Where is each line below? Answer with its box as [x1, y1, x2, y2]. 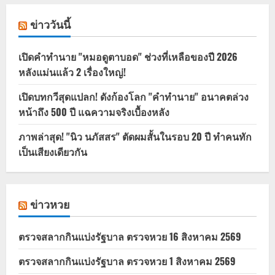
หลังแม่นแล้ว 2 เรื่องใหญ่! [18, 64, 126, 80]
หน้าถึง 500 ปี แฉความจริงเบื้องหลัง [18, 104, 169, 120]
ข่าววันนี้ [30, 16, 71, 33]
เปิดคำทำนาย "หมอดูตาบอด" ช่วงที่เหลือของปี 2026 [18, 49, 238, 64]
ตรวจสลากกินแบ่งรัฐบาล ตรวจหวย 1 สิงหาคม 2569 [18, 254, 236, 269]
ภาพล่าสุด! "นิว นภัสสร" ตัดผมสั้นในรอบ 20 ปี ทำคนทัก [18, 129, 252, 144]
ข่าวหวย [30, 196, 70, 212]
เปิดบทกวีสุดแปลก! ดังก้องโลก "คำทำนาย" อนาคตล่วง [18, 89, 249, 104]
